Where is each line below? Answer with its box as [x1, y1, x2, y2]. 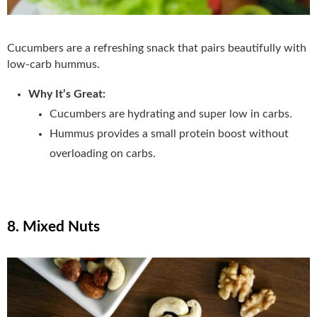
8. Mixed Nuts [7, 219, 100, 234]
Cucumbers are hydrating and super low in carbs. [50, 108, 292, 120]
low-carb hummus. [7, 58, 100, 70]
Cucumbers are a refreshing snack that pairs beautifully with [7, 42, 306, 54]
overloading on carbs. [50, 147, 156, 159]
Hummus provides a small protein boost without [50, 127, 289, 139]
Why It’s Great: [28, 88, 105, 100]
